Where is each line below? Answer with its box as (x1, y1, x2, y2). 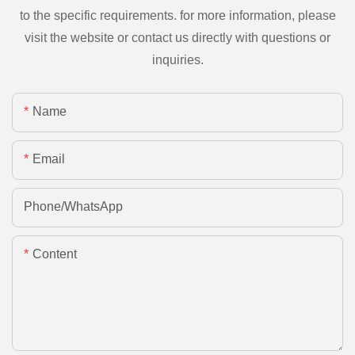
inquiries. (151, 52, 204, 67)
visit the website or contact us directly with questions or (25, 30, 330, 44)
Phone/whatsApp (24, 199, 123, 213)
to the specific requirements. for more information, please (19, 8, 336, 22)
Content (32, 246, 77, 261)
